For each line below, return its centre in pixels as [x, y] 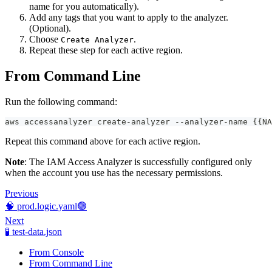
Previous [22, 193]
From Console [56, 252]
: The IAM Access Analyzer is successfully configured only [138, 161]
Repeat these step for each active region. [106, 50]
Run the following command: [61, 101]
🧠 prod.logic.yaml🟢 [46, 206]
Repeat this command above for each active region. [103, 141]
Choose [45, 39]
